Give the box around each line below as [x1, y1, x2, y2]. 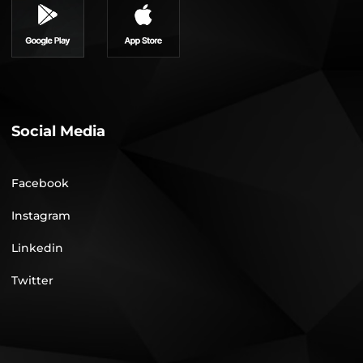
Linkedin [11, 241, 63, 256]
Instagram [11, 208, 70, 224]
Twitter [11, 273, 53, 288]
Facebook [11, 176, 69, 191]
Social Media [11, 122, 105, 141]
